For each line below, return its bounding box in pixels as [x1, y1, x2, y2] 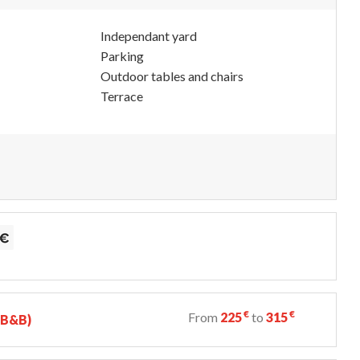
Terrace [100, 88, 143, 104]
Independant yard [100, 28, 197, 43]
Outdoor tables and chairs [100, 68, 243, 84]
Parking [100, 48, 144, 63]
